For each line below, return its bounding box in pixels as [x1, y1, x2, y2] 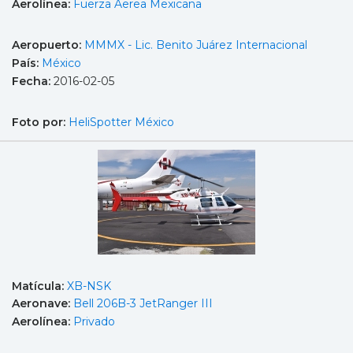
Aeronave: [12, 296, 73, 311]
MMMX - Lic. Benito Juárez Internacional [84, 38, 307, 53]
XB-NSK [67, 278, 111, 293]
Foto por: [12, 115, 69, 130]
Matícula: [12, 278, 67, 293]
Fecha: [12, 73, 54, 88]
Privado [73, 314, 115, 329]
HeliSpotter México [69, 115, 174, 130]
